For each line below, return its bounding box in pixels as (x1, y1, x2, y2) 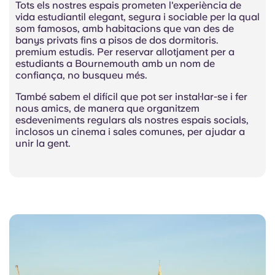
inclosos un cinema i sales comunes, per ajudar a (15, 126, 245, 138)
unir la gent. (15, 137, 71, 150)
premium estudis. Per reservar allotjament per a (15, 46, 234, 58)
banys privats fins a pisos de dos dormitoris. (15, 34, 219, 47)
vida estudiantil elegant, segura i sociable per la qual (15, 11, 260, 23)
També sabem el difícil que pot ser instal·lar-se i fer (15, 91, 247, 103)
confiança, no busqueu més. (15, 69, 147, 82)
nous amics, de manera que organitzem (15, 103, 199, 115)
